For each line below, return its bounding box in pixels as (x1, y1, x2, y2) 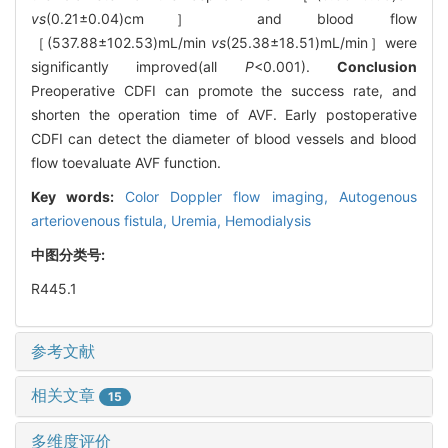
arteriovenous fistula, (31, 211, 171, 229)
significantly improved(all (31, 57, 245, 75)
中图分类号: (31, 245, 108, 263)
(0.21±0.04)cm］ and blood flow (46, 9, 417, 27)
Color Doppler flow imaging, (124, 187, 340, 205)
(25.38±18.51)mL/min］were (226, 33, 417, 51)
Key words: (31, 187, 125, 205)
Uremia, (171, 211, 225, 229)
